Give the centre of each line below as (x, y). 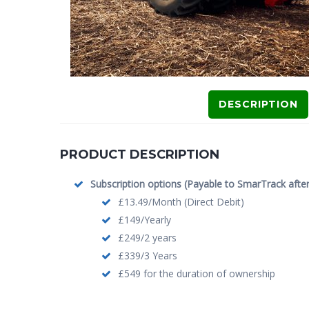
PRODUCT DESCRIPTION (140, 154)
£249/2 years (147, 237)
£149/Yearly (144, 219)
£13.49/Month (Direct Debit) (181, 201)
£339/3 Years (148, 255)
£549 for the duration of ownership (197, 273)
